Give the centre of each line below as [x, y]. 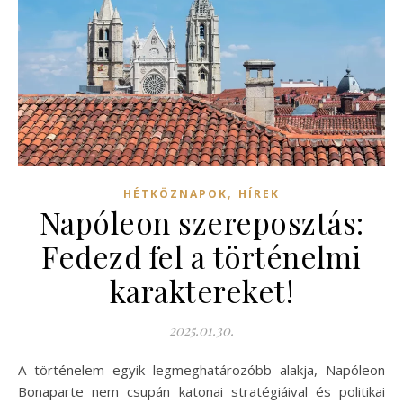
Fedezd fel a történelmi [201, 256]
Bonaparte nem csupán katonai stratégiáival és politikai [201, 391]
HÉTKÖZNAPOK [175, 193]
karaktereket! [201, 290]
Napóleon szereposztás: [201, 222]
